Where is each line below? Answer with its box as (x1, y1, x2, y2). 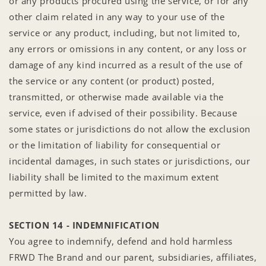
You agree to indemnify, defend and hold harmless (9, 235, 233, 247)
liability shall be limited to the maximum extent (9, 170, 219, 183)
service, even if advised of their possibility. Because (9, 106, 237, 119)
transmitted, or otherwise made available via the (9, 90, 224, 103)
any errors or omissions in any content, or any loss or (9, 42, 247, 55)
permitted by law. (9, 186, 87, 199)
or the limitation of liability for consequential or (9, 138, 221, 151)
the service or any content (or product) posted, (9, 74, 215, 87)
